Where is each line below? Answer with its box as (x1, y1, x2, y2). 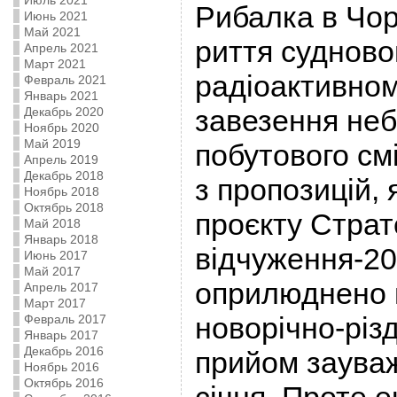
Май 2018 (23, 216, 81, 230)
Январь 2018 (23, 232, 98, 246)
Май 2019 (23, 136, 81, 151)
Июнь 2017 (23, 248, 88, 262)
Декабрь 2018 (23, 168, 104, 183)
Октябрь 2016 (23, 376, 104, 390)
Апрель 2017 (23, 280, 98, 294)
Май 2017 (23, 264, 81, 278)
